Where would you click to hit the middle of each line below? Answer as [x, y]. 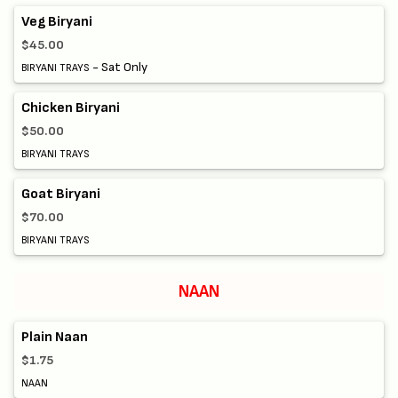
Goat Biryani [61, 195]
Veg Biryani [57, 22]
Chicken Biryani [71, 108]
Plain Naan [55, 337]
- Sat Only [119, 68]
